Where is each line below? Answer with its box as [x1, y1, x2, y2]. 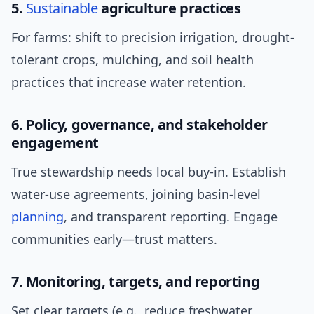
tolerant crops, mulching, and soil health [11, 51, 254, 69]
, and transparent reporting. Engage [64, 208, 278, 226]
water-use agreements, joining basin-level [11, 186, 261, 203]
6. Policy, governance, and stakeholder [11, 115, 268, 135]
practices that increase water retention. [11, 74, 246, 91]
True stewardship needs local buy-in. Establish [11, 163, 286, 181]
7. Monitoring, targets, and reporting [11, 272, 260, 292]
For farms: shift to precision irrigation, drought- [11, 29, 294, 46]
